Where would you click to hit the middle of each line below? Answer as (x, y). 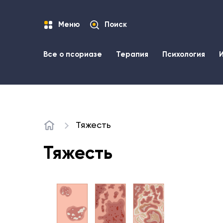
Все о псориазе (73, 55)
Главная (58, 129)
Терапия (132, 55)
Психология (184, 55)
